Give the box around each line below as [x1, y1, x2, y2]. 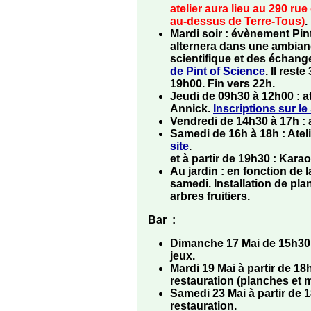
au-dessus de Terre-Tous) [170, 15, 305, 28]
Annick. [170, 103, 213, 115]
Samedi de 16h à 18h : [170, 128, 287, 140]
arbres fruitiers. [170, 190, 250, 203]
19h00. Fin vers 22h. [170, 78, 275, 90]
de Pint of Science [170, 65, 265, 78]
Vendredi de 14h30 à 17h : [170, 115, 308, 128]
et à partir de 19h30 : [170, 153, 279, 165]
